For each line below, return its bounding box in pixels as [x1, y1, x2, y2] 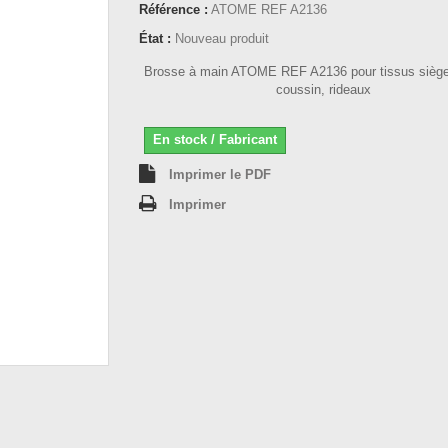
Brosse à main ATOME [143, 64, 281, 79]
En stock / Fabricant [153, 132, 277, 147]
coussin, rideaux [276, 82, 372, 97]
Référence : [139, 2, 208, 17]
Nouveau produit [175, 31, 269, 46]
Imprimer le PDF [169, 167, 271, 182]
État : [139, 31, 171, 46]
